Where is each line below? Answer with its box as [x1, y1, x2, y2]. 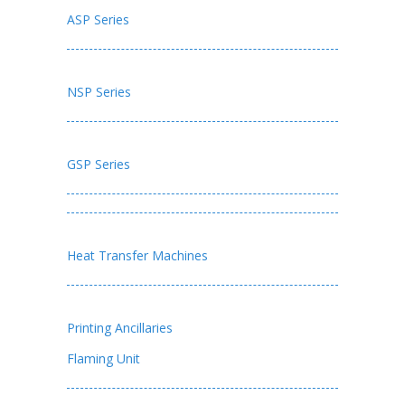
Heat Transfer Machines [67, 246, 208, 264]
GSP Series [67, 155, 130, 173]
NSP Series [67, 82, 131, 100]
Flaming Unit [67, 349, 140, 367]
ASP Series [67, 10, 129, 28]
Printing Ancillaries [67, 318, 173, 336]
